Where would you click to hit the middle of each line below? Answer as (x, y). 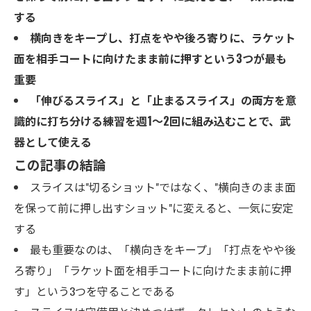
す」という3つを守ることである (94, 291)
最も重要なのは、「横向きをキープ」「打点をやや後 (162, 249)
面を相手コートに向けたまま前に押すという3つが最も (150, 58)
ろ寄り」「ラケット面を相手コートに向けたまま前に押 (153, 270)
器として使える (53, 142)
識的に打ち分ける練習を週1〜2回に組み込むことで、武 (152, 121)
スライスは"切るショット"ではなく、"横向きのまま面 (162, 187)
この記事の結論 (60, 164)
